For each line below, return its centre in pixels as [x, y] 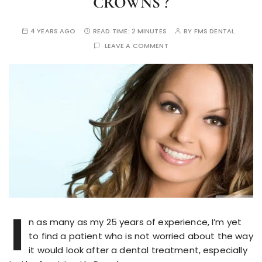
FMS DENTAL [214, 31]
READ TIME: [112, 31]
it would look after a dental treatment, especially [138, 250]
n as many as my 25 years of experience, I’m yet [135, 222]
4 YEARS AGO [53, 31]
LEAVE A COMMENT [136, 46]
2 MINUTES [149, 31]
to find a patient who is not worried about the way [141, 236]
